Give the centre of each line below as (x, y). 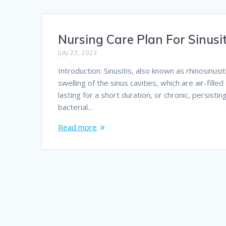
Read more (78, 127)
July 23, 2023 (78, 53)
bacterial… (76, 107)
